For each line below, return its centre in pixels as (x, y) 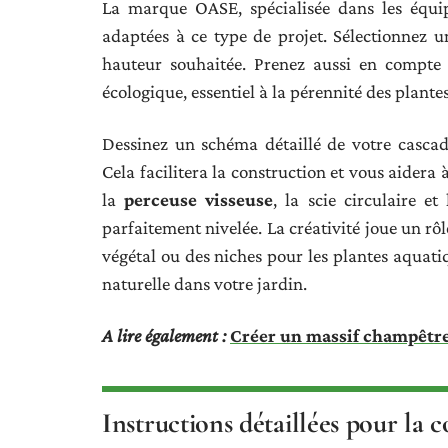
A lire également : (164, 335)
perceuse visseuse (199, 199)
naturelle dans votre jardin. (204, 283)
